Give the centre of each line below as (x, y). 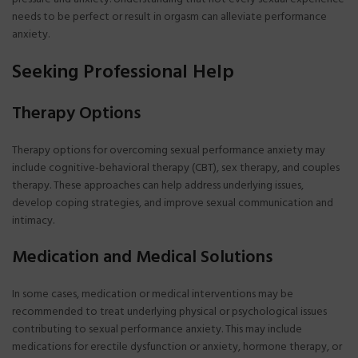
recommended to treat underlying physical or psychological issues (169, 312)
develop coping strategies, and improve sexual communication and (173, 203)
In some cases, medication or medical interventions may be (153, 294)
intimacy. (33, 221)
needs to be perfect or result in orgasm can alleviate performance (169, 17)
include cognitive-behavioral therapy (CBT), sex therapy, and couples (176, 168)
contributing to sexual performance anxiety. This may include (157, 329)
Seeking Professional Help (123, 72)
